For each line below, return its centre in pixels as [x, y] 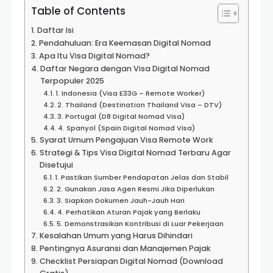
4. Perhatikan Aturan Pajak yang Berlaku [129, 212]
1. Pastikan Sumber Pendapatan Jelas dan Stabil [142, 177]
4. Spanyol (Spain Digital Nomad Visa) [127, 128]
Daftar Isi [55, 30]
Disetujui [56, 165]
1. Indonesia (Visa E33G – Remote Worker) [130, 93]
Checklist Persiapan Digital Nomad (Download [131, 261]
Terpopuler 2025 [72, 81]
